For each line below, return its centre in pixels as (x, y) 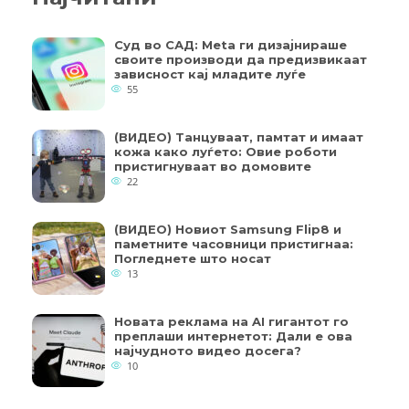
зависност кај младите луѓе (210, 74)
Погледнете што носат (193, 259)
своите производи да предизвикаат (241, 60)
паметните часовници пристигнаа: (234, 244)
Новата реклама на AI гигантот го (231, 322)
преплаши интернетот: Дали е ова (233, 336)
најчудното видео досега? (208, 351)
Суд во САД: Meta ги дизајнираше (231, 45)
